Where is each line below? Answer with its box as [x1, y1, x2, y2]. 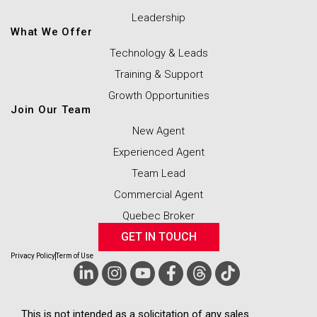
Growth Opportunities [108, 88, 209, 102]
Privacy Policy [11, 251, 55, 260]
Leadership [132, 11, 185, 24]
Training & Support [114, 67, 203, 81]
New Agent [132, 124, 185, 137]
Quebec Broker [122, 209, 195, 222]
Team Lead [132, 166, 185, 180]
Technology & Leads [109, 46, 208, 59]
